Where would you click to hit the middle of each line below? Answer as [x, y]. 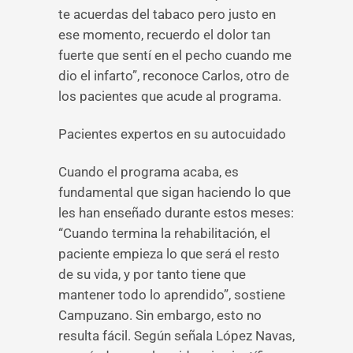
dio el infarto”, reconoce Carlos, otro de [174, 76]
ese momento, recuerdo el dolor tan [164, 35]
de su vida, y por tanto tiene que [152, 274]
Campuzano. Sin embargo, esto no [160, 315]
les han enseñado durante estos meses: [176, 213]
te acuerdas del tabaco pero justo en [167, 14]
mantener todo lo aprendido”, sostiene [172, 295]
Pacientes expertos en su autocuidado [172, 134]
